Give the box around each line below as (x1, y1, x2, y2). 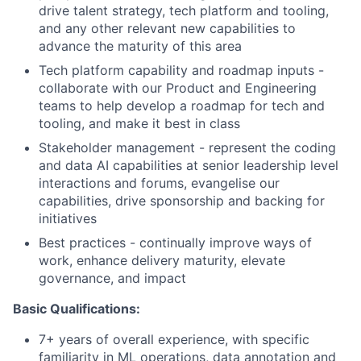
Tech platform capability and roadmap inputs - (39, 62, 324, 78)
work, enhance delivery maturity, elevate (39, 252, 285, 268)
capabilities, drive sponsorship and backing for (39, 193, 325, 209)
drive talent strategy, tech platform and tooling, (39, 2, 329, 19)
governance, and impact (39, 270, 186, 286)
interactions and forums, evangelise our (39, 175, 280, 191)
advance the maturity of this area (39, 38, 242, 54)
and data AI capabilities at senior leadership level (39, 157, 338, 173)
